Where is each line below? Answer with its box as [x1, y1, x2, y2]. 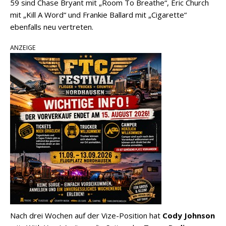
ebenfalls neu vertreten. [10, 22, 93, 32]
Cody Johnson [162, 210, 215, 221]
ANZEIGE [10, 43, 36, 52]
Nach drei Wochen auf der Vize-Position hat [10, 210, 162, 221]
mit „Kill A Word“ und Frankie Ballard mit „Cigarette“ [10, 10, 187, 20]
